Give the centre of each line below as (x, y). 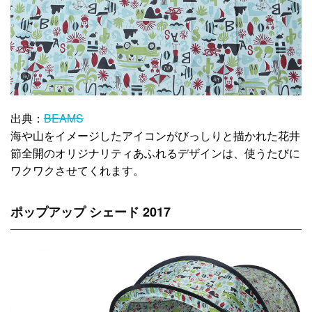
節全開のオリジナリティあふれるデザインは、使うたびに (155, 153)
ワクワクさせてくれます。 (77, 170)
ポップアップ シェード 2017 (91, 212)
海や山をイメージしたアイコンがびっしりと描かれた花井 (155, 135)
